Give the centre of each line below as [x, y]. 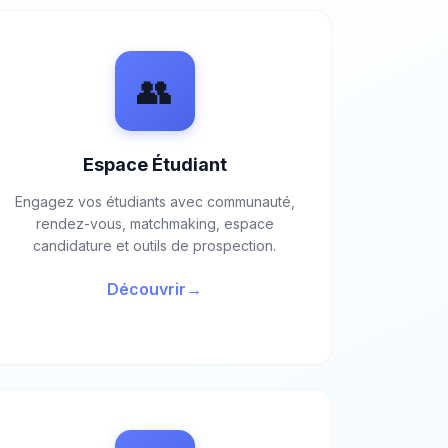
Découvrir [147, 289]
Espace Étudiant [154, 164]
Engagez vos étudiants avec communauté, [154, 201]
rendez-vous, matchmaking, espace [154, 223]
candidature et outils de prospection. [155, 245]
